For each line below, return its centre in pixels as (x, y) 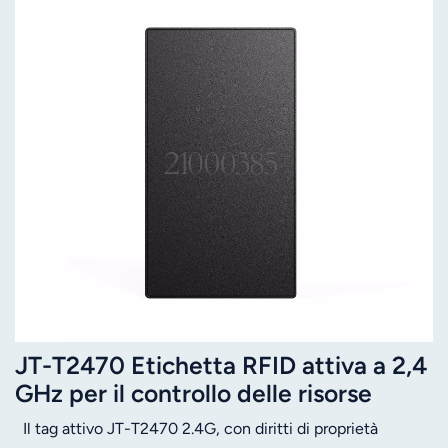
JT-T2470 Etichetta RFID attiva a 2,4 (221, 365)
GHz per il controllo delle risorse (193, 393)
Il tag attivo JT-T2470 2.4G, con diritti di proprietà (196, 428)
